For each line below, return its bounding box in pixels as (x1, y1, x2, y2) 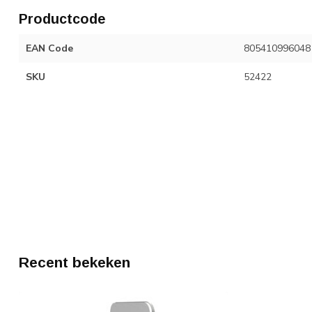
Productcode (19, 10, 105, 26)
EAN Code (26, 41, 73, 55)
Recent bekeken (19, 254, 130, 270)
